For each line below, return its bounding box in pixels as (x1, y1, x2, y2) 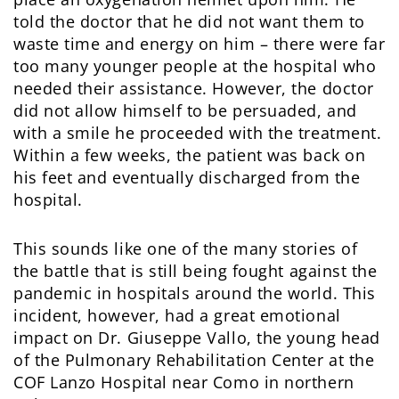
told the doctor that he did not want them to (13, 10, 365, 32)
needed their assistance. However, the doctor (13, 77, 374, 99)
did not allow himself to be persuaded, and (13, 99, 357, 121)
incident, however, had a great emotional (13, 304, 341, 326)
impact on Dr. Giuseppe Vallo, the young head (13, 326, 380, 348)
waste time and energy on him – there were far (13, 32, 386, 54)
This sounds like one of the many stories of (13, 237, 358, 259)
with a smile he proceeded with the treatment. (13, 121, 382, 143)
